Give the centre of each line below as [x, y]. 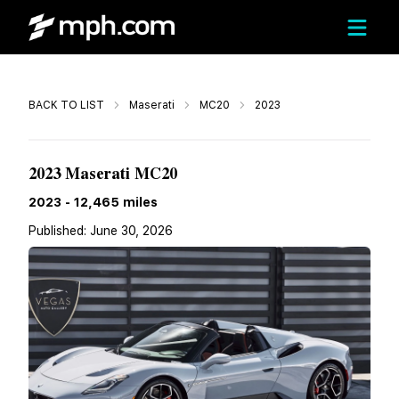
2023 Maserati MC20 [103, 174]
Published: [59, 231]
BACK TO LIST [66, 105]
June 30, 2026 [131, 231]
